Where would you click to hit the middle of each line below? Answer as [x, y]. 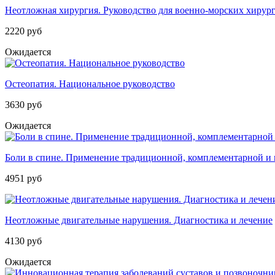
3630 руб [23, 105]
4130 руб [23, 241]
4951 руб [23, 179]
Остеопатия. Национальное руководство [90, 84]
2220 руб [23, 31]
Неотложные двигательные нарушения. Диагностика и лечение [139, 220]
